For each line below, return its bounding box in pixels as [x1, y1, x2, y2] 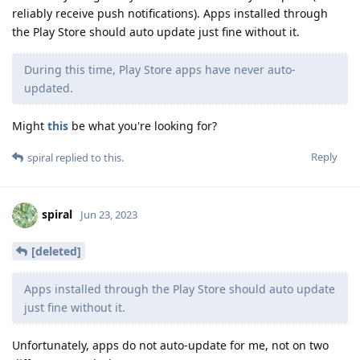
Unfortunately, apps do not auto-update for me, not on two [12, 337, 329, 354]
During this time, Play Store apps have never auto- [24, 62, 296, 78]
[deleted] [31, 243, 81, 260]
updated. [24, 80, 73, 96]
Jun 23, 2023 [80, 207, 137, 223]
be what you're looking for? [68, 118, 217, 134]
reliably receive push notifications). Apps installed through [12, 6, 328, 22]
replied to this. [53, 150, 124, 166]
